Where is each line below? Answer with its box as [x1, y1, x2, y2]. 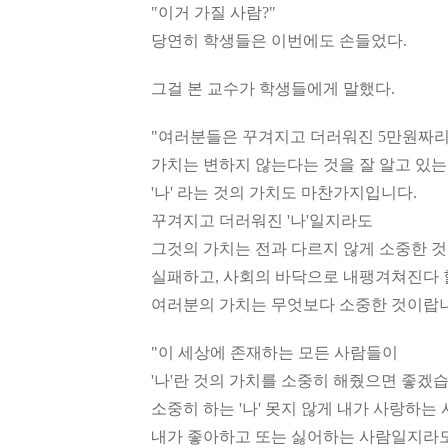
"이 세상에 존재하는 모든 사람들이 [151, 344, 398, 361]
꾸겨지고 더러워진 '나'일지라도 [151, 212, 373, 229]
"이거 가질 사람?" [151, 4, 276, 21]
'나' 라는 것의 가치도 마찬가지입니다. [151, 184, 417, 201]
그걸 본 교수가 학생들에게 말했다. [151, 80, 395, 97]
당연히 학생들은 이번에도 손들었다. [151, 32, 407, 49]
